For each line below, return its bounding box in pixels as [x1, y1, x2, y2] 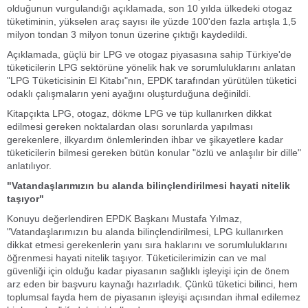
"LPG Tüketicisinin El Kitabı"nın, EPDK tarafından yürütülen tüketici [7, 75, 296, 86]
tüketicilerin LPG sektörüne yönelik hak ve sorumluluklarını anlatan [7, 62, 296, 73]
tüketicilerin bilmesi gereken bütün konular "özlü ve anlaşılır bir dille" [7, 147, 301, 158]
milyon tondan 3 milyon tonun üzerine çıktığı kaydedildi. [7, 29, 247, 40]
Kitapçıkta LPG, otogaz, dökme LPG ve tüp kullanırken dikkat [7, 108, 272, 119]
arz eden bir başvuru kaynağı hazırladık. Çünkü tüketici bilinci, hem [7, 278, 298, 289]
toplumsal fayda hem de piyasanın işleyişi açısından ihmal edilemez [7, 291, 300, 302]
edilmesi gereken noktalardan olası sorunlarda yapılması [7, 121, 253, 132]
